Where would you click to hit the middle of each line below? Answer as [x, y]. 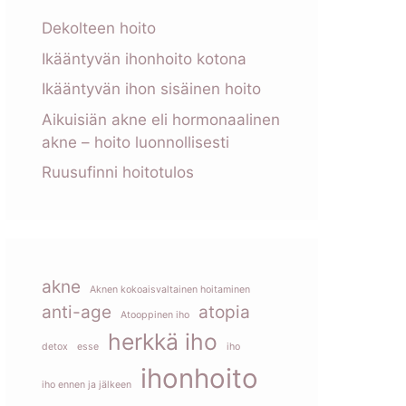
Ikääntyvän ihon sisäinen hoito [151, 89]
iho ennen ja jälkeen [87, 385]
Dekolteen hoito [99, 28]
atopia [224, 312]
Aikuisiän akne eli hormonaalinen [161, 119]
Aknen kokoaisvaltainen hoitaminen [170, 290]
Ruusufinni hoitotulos [118, 172]
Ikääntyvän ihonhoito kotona [144, 58]
